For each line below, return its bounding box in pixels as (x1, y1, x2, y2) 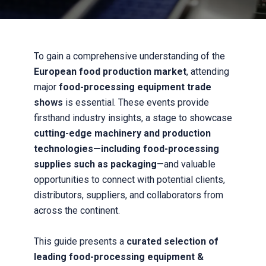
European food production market (33, 66, 186, 77)
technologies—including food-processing (33, 143, 219, 154)
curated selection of (126, 236, 218, 247)
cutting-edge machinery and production (33, 128, 211, 139)
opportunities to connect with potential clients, (33, 174, 225, 185)
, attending (186, 66, 229, 77)
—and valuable (156, 159, 216, 170)
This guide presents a (33, 236, 126, 247)
